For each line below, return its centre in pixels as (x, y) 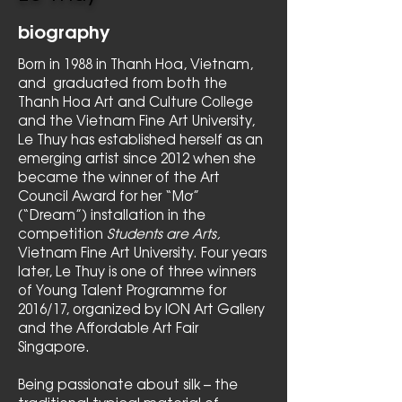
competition (62, 233)
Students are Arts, (163, 233)
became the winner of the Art (119, 176)
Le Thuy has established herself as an (140, 139)
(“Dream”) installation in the (112, 214)
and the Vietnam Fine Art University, (136, 120)
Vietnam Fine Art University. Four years (142, 252)
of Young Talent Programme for (122, 289)
